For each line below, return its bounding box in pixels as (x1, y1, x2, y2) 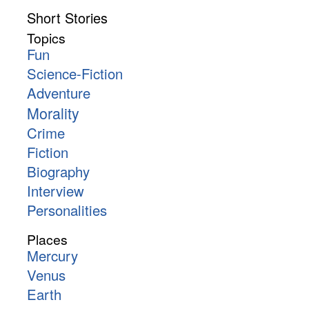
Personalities (26, 200, 107, 221)
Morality (26, 102, 79, 124)
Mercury (26, 246, 78, 266)
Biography (26, 161, 90, 182)
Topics (26, 28, 66, 48)
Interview (26, 181, 84, 201)
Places (26, 230, 68, 250)
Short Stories (26, 8, 108, 28)
